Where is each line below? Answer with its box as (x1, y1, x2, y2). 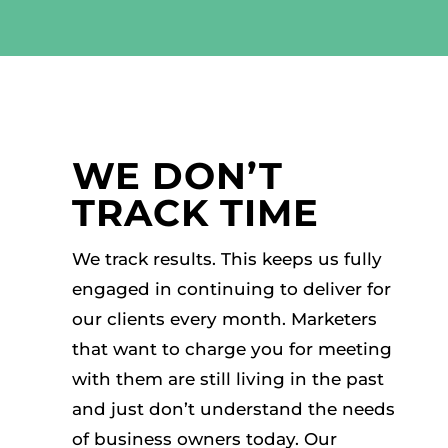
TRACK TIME (71, 190, 319, 236)
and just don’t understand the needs (71, 399, 395, 420)
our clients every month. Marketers (71, 309, 377, 330)
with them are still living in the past (71, 369, 384, 390)
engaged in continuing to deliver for (71, 279, 391, 300)
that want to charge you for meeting (71, 339, 392, 360)
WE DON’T (71, 153, 283, 199)
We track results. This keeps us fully (71, 249, 382, 270)
